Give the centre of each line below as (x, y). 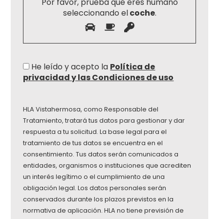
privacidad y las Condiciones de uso (99, 77)
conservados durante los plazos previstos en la (99, 199)
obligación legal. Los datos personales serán (95, 188)
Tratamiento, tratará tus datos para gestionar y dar (104, 120)
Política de (133, 66)
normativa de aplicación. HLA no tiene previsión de (104, 210)
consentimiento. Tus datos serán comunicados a (101, 154)
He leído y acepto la (71, 66)
